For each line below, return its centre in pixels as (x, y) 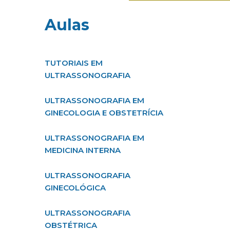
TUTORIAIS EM (74, 63)
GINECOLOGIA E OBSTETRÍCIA (104, 113)
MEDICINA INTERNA (83, 150)
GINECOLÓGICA (75, 188)
